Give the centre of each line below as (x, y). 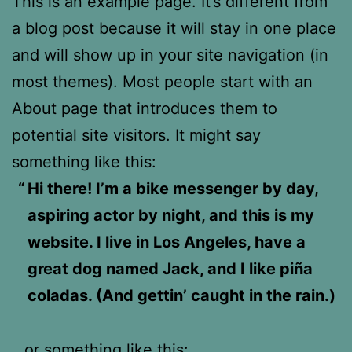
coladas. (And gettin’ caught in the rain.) (181, 295)
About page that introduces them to (145, 108)
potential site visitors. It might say (136, 135)
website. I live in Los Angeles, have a (167, 242)
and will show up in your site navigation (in (170, 55)
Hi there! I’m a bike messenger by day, (173, 188)
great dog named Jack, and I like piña (170, 268)
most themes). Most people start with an (162, 81)
